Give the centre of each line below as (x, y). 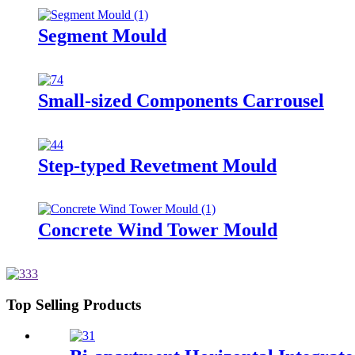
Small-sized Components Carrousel (181, 100)
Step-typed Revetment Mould (157, 165)
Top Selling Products (74, 305)
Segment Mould (102, 35)
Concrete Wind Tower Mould (158, 230)
